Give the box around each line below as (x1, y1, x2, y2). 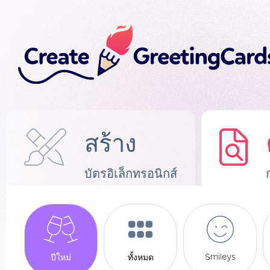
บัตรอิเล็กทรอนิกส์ (84, 168, 177, 180)
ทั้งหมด (127, 253, 154, 262)
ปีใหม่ (51, 253, 71, 262)
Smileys (204, 253, 236, 262)
